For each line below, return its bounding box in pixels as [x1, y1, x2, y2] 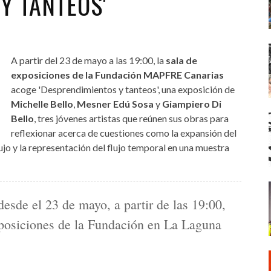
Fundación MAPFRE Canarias [94, 68, 224, 80]
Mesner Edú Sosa [76, 97, 154, 109]
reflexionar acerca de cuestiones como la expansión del [10, 126, 237, 139]
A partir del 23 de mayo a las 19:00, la [10, 54, 166, 66]
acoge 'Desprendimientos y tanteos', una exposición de [10, 83, 235, 95]
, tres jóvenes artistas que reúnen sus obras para [33, 112, 229, 124]
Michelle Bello [10, 97, 73, 109]
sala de [165, 54, 197, 66]
